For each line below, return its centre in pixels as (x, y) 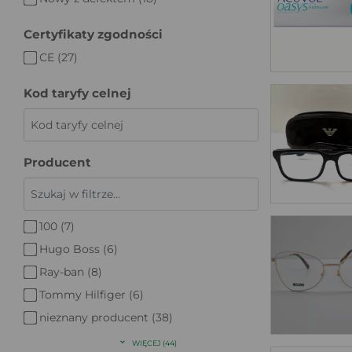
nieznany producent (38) (106, 317)
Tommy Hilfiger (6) (92, 294)
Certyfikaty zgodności (93, 34)
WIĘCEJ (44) (154, 343)
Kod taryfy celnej (77, 93)
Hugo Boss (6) (79, 249)
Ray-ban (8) (71, 271)
